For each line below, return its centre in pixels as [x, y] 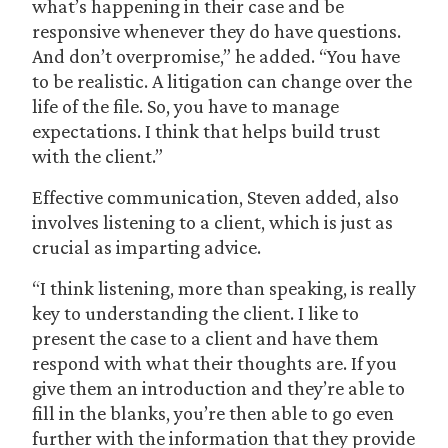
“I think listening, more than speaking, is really [224, 288]
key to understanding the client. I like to [195, 313]
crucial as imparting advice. [146, 247]
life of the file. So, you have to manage [185, 106]
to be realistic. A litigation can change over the [222, 81]
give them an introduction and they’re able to [218, 388]
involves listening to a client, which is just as [212, 222]
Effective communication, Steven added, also [215, 197]
